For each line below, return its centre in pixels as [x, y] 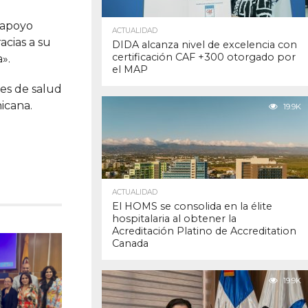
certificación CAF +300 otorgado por [204, 57]
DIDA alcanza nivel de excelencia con [205, 45]
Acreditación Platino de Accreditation [204, 231]
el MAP [130, 70]
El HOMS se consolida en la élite [192, 207]
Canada [130, 244]
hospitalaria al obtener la [174, 219]
